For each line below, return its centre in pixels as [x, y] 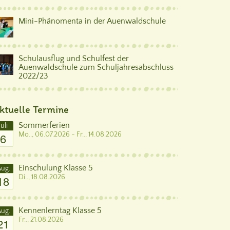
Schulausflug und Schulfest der [74, 59]
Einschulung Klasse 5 [56, 168]
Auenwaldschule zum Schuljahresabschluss [96, 67]
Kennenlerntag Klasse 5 [60, 210]
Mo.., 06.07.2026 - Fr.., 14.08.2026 [70, 135]
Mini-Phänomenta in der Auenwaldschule [92, 21]
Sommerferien [44, 125]
